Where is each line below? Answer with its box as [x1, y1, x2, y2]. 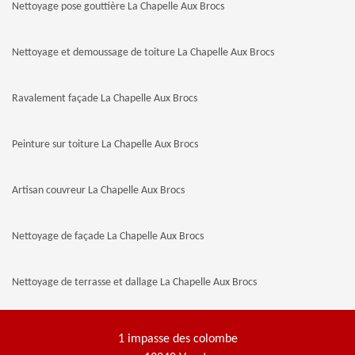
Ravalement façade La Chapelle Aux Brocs [12, 93, 197, 105]
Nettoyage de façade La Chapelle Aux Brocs [12, 231, 204, 242]
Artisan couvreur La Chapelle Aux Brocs [12, 185, 185, 197]
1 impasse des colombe [117, 333, 238, 345]
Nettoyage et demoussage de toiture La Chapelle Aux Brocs [12, 47, 274, 59]
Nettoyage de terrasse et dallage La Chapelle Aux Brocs [12, 277, 257, 288]
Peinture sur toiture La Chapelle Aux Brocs [12, 139, 198, 151]
